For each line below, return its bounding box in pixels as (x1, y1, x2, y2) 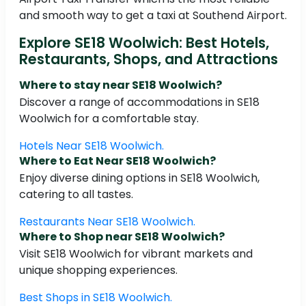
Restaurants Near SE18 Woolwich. (19, 214, 195, 230)
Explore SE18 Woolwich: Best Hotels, (19, 33, 269, 53)
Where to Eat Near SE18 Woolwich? (19, 153, 216, 169)
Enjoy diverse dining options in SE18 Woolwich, (19, 170, 260, 186)
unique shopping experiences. (19, 262, 178, 279)
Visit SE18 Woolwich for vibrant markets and (19, 246, 253, 262)
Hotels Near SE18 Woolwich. (19, 138, 164, 154)
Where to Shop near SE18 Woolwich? (19, 229, 225, 245)
